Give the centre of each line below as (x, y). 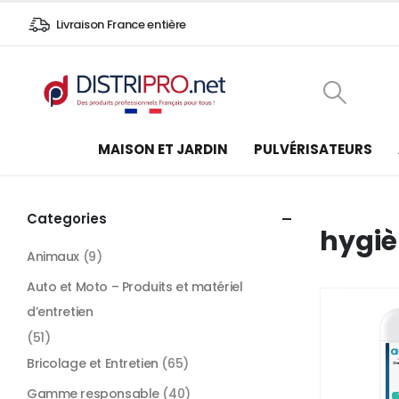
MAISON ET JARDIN (163, 149)
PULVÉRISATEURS (313, 149)
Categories (67, 218)
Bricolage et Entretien (93, 363)
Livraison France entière (121, 24)
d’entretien (60, 311)
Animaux (53, 256)
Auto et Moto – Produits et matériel (135, 286)
